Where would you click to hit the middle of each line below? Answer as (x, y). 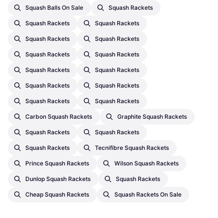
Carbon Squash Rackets (59, 116)
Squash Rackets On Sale (148, 194)
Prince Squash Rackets (57, 163)
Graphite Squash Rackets (152, 116)
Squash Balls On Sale (54, 7)
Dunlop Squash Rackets (58, 179)
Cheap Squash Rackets (57, 194)
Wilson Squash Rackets (146, 163)
